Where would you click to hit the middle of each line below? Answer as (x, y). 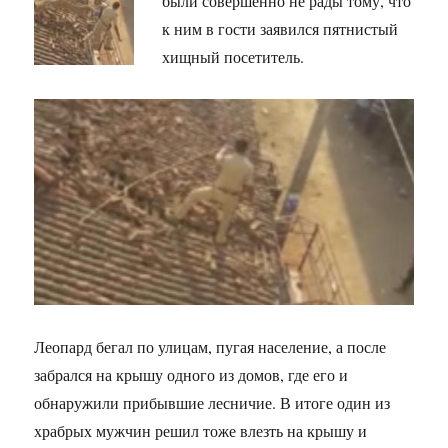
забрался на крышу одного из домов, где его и (191, 375)
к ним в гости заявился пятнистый (280, 29)
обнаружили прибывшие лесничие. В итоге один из (212, 403)
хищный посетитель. (233, 57)
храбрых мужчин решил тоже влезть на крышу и (201, 431)
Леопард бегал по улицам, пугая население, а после (210, 347)
